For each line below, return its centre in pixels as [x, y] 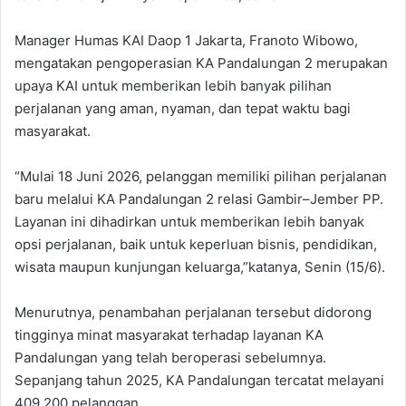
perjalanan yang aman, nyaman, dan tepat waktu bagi [183, 109]
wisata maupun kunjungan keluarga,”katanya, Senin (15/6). [200, 267]
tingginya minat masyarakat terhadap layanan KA [169, 335]
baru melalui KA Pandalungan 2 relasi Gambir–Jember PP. [199, 199]
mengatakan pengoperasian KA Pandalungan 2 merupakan [201, 63]
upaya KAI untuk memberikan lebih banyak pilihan [173, 86]
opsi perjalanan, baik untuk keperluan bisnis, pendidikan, [196, 245]
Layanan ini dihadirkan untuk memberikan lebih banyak [189, 222]
